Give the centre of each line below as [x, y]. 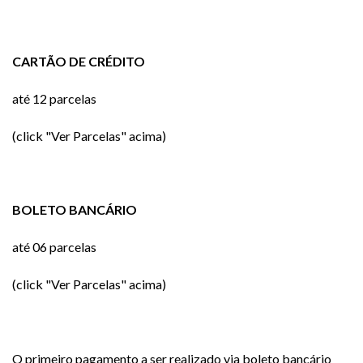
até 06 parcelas [54, 247]
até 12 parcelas [54, 99]
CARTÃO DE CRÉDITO [79, 62]
